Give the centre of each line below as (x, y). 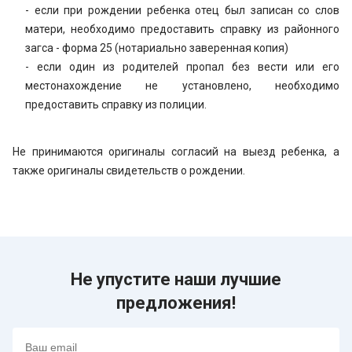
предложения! (176, 303)
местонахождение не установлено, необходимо (182, 86)
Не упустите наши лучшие (176, 279)
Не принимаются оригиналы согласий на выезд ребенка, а (176, 152)
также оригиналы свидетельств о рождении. (129, 170)
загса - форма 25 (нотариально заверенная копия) (157, 48)
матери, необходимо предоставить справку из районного (182, 29)
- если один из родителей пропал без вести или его (182, 67)
